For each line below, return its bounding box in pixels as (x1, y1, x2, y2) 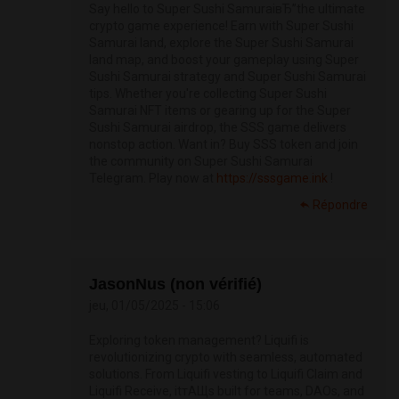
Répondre (313, 198, 368, 213)
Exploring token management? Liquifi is (89, 333, 309, 348)
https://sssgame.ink (216, 171, 328, 186)
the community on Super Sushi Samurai (89, 154, 313, 169)
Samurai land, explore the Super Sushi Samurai (89, 36, 354, 51)
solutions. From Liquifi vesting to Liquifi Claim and (89, 367, 362, 382)
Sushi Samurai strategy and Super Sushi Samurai (89, 69, 366, 85)
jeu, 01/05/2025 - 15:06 (89, 298, 220, 313)
